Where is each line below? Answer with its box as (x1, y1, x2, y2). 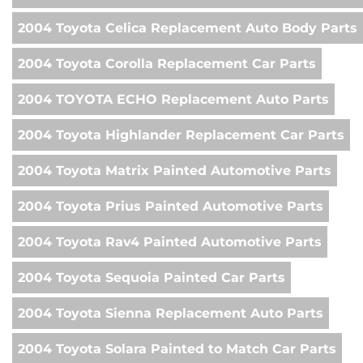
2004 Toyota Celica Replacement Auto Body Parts (18, 20, 357, 36)
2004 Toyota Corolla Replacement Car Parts (18, 56, 316, 72)
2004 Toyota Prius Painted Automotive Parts (18, 199, 323, 215)
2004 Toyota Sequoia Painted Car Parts (18, 270, 285, 286)
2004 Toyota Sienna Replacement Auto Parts (18, 305, 323, 322)
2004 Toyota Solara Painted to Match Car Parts (18, 341, 336, 357)
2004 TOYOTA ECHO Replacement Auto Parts (18, 92, 329, 108)
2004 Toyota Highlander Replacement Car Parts (18, 127, 344, 143)
